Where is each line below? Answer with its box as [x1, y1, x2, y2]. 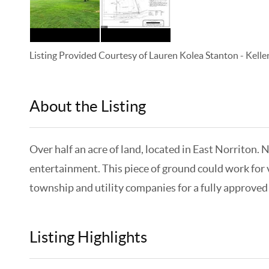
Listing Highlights [29, 228, 147, 246]
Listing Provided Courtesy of [29, 50, 149, 61]
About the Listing [29, 97, 149, 115]
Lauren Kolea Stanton [148, 50, 238, 61]
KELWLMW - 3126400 [148, 105, 220, 113]
